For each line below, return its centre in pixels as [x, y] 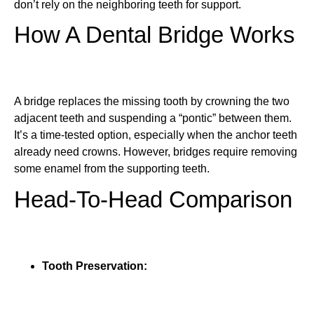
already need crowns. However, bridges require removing [156, 152]
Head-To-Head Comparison [153, 199]
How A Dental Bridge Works [155, 35]
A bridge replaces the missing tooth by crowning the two [152, 102]
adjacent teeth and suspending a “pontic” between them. [153, 118]
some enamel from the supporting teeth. [112, 169]
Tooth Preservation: [95, 266]
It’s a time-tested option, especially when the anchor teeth [156, 135]
